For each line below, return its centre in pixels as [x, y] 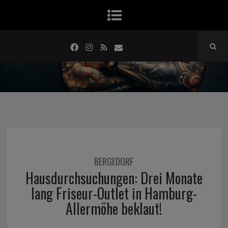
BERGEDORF [114, 161]
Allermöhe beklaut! [114, 208]
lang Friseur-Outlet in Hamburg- [114, 193]
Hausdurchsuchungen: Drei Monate [114, 178]
